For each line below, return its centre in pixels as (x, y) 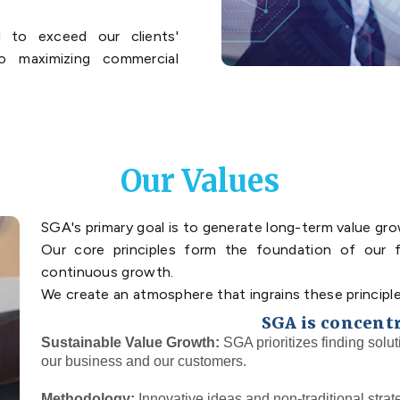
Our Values (200, 182)
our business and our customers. (144, 362)
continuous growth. (108, 272)
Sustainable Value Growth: (130, 343)
